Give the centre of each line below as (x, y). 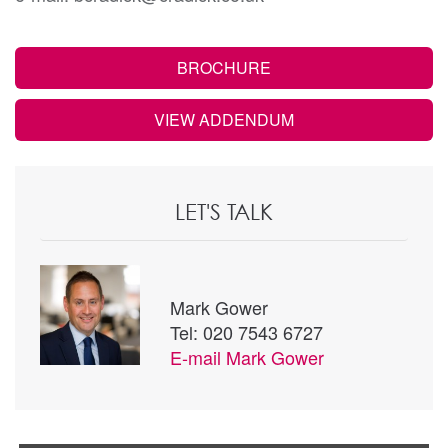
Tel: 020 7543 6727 (246, 331)
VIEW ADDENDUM (224, 119)
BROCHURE (224, 67)
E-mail (198, 356)
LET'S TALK (224, 211)
